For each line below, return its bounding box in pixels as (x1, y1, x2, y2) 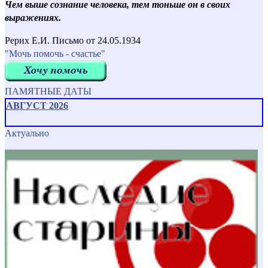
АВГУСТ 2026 (6, 100, 68, 111)
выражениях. (5, 12, 61, 23)
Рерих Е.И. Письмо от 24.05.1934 (5, 35, 141, 45)
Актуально (5, 127, 49, 138)
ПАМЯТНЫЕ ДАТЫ (5, 86, 92, 96)
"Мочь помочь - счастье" (5, 48, 105, 59)
